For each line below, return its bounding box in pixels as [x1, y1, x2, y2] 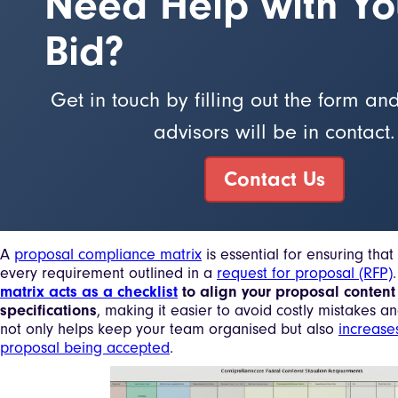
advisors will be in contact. [154, 119, 396, 145]
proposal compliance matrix [14, 245, 202, 265]
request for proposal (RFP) [217, 264, 393, 283]
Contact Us [224, 167, 326, 192]
